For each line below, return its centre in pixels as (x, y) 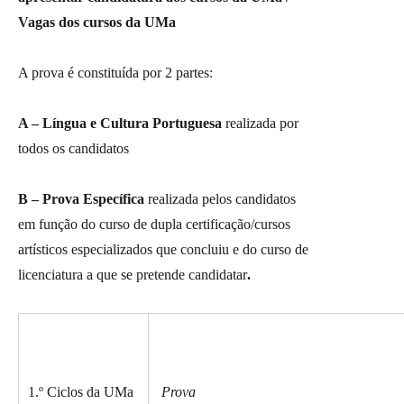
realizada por (262, 124)
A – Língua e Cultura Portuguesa (122, 124)
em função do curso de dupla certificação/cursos (154, 225)
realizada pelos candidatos (222, 199)
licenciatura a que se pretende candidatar (133, 275)
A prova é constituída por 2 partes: (115, 73)
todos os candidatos (73, 149)
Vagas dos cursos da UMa (97, 23)
